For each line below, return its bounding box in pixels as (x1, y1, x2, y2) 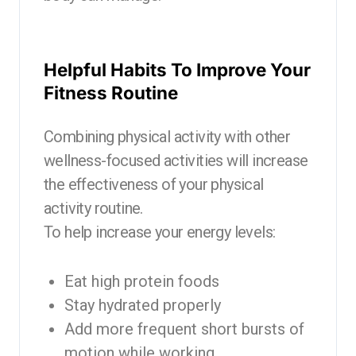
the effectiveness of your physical (44, 174, 264, 194)
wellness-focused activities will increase (44, 150, 308, 170)
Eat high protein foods (64, 271, 219, 291)
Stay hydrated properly (64, 295, 221, 315)
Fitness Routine (44, 81, 178, 103)
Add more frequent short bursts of (64, 319, 304, 339)
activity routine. (44, 198, 143, 218)
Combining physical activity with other (44, 126, 291, 146)
